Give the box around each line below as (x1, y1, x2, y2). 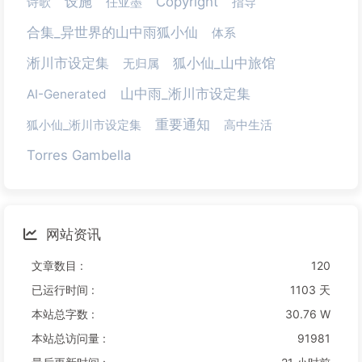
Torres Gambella (27, 147, 131, 164)
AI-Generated (27, 86, 107, 103)
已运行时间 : (32, 283, 95, 297)
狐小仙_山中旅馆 (173, 55, 276, 72)
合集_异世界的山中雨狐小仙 (27, 24, 198, 41)
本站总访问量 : (32, 331, 106, 346)
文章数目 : (32, 259, 83, 273)
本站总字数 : (32, 307, 95, 322)
